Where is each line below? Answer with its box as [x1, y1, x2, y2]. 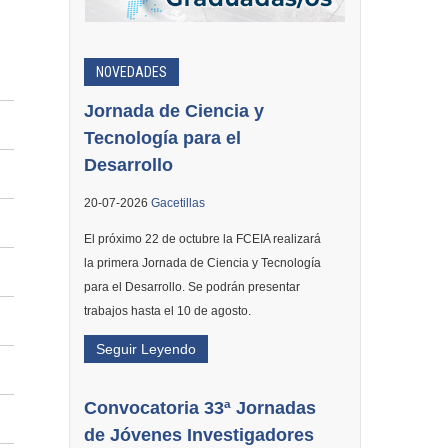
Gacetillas [150, 196, 205, 210]
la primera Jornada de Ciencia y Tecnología [83, 256, 321, 270]
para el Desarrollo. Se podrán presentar [83, 280, 300, 294]
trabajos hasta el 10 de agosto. [83, 304, 251, 318]
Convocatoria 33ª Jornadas [83, 398, 316, 418]
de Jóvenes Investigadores [83, 425, 314, 445]
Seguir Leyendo [95, 341, 196, 357]
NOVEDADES [95, 64, 167, 80]
